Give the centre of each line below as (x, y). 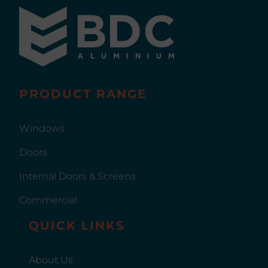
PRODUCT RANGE (83, 94)
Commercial (48, 200)
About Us (51, 260)
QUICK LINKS (77, 225)
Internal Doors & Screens (77, 176)
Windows (42, 128)
